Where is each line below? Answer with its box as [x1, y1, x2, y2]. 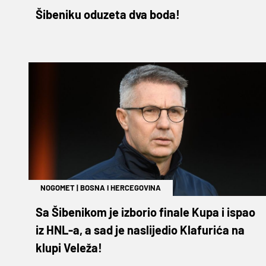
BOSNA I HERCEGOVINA [80, 182, 161, 192]
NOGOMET [40, 182, 75, 192]
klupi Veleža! [36, 240, 102, 255]
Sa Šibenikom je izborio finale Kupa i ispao [36, 204, 255, 219]
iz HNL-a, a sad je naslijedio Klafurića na [36, 222, 245, 237]
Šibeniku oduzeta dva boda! [36, 7, 180, 21]
